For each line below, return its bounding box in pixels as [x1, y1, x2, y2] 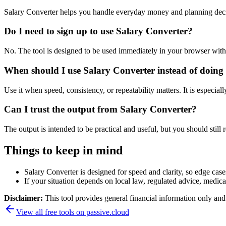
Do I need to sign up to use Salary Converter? [4, 26, 193, 37]
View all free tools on [16, 207, 86, 216]
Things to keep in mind [4, 143, 123, 157]
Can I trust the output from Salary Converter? [4, 104, 197, 115]
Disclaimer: [4, 193, 45, 202]
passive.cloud [86, 207, 129, 216]
